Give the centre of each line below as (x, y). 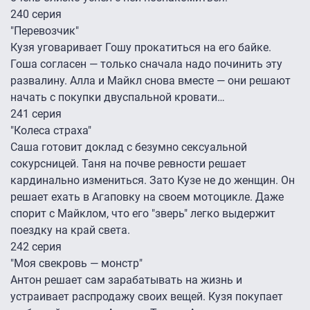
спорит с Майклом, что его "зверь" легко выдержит (143, 214)
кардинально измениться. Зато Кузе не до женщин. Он (153, 181)
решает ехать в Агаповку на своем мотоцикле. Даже (147, 197)
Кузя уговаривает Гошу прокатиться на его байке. (141, 48)
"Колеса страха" (51, 131)
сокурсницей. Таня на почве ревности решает (128, 164)
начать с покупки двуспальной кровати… (118, 98)
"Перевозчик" (45, 31)
